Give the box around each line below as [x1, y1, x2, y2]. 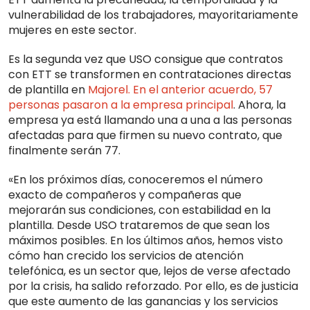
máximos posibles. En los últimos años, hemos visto [8, 232, 283, 249]
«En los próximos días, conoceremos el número [8, 172, 263, 188]
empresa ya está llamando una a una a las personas [8, 112, 292, 129]
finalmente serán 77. [8, 143, 120, 159]
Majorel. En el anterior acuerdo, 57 [88, 82, 273, 98]
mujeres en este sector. [8, 22, 136, 39]
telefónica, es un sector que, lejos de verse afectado [8, 263, 291, 280]
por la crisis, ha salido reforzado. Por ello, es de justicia [8, 278, 298, 295]
